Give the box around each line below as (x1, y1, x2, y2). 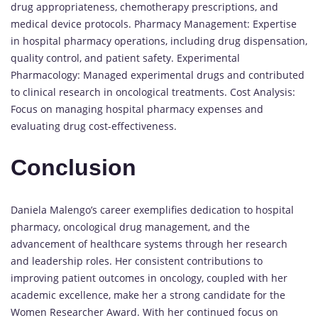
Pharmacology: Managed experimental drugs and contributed (11, 67, 305, 82)
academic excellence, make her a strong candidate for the (11, 287, 285, 302)
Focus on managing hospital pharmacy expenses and (11, 102, 263, 116)
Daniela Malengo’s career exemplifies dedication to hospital (11, 202, 294, 216)
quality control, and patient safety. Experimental (11, 50, 240, 65)
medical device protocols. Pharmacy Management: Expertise (11, 16, 297, 31)
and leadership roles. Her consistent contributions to (11, 253, 263, 268)
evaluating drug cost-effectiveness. (11, 119, 177, 133)
